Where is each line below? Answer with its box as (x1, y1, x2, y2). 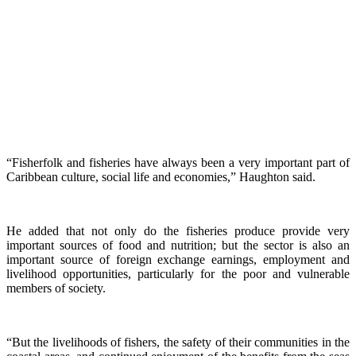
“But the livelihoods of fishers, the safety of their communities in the (6, 335, 350, 350)
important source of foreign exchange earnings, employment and (6, 253, 350, 267)
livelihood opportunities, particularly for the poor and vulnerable (6, 267, 350, 281)
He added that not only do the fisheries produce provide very (6, 224, 350, 238)
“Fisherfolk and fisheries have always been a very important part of (6, 156, 350, 170)
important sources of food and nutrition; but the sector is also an (6, 238, 350, 253)
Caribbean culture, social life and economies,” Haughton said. (6, 170, 315, 184)
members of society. (6, 281, 106, 296)
